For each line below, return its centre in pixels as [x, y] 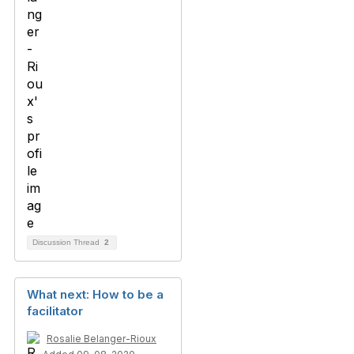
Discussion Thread [67, 242]
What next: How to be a [95, 294]
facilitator [55, 311]
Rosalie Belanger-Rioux [102, 339]
